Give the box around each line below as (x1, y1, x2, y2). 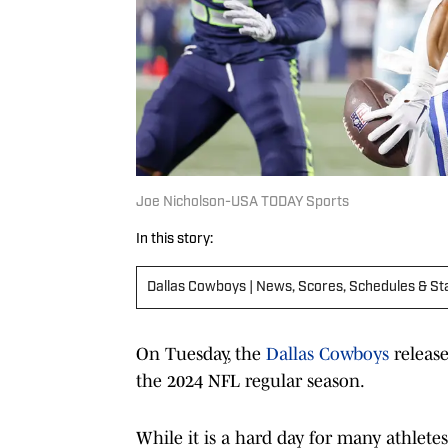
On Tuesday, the (136, 343, 266, 364)
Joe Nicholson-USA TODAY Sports (136, 194, 349, 210)
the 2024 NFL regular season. (136, 370, 365, 391)
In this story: (136, 231, 213, 247)
